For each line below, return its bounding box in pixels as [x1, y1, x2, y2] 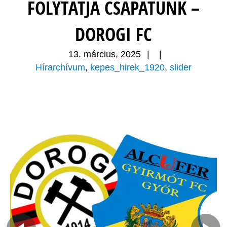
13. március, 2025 [68, 49, 141, 60]
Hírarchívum [35, 62, 85, 73]
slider [170, 62, 192, 73]
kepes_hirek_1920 [90, 62, 165, 73]
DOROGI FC [75, 22, 152, 47]
